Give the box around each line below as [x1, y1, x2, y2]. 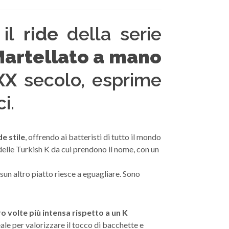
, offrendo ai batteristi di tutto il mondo [25, 132, 161, 142]
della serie [58, 23, 162, 45]
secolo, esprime [16, 69, 162, 91]
